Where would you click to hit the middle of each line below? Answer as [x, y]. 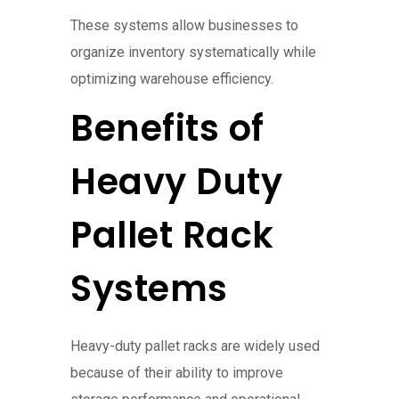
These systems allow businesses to [184, 26]
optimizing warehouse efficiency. [172, 79]
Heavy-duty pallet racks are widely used [195, 346]
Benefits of [167, 129]
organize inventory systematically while [193, 53]
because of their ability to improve [177, 373]
